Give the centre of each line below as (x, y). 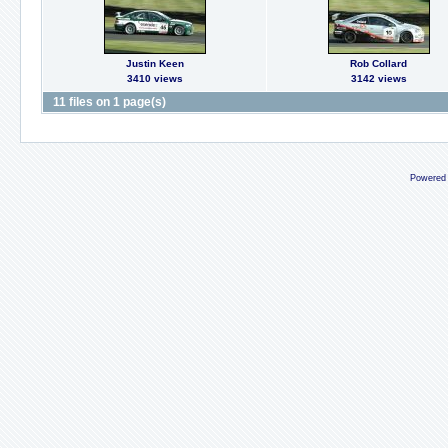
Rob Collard (378, 63)
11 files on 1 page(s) (109, 102)
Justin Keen (154, 63)
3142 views (378, 78)
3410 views (154, 78)
